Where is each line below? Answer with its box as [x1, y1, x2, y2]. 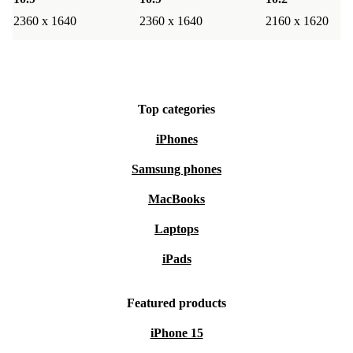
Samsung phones [132, 162, 221, 176]
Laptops [154, 222, 199, 236]
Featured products [127, 296, 226, 310]
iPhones [155, 132, 198, 147]
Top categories [138, 102, 215, 117]
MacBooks [148, 192, 205, 206]
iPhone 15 [150, 326, 203, 340]
